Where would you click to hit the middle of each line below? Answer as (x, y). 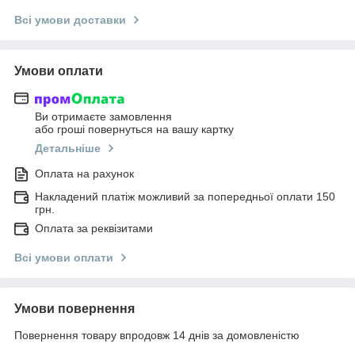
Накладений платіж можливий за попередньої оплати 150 (185, 197)
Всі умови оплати (64, 258)
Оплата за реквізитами (94, 229)
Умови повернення (74, 309)
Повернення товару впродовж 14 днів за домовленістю (157, 336)
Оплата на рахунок (84, 174)
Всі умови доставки (70, 19)
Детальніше (68, 149)
